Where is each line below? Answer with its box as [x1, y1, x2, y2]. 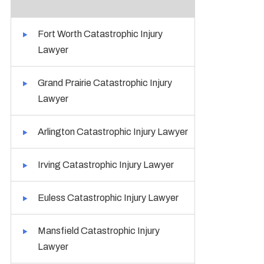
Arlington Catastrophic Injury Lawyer [38, 127, 189, 137]
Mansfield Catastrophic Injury [38, 226, 160, 236]
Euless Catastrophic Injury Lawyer [38, 193, 179, 203]
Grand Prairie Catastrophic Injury [38, 78, 173, 88]
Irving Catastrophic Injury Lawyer [38, 160, 174, 170]
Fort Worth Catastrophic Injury [38, 29, 163, 39]
